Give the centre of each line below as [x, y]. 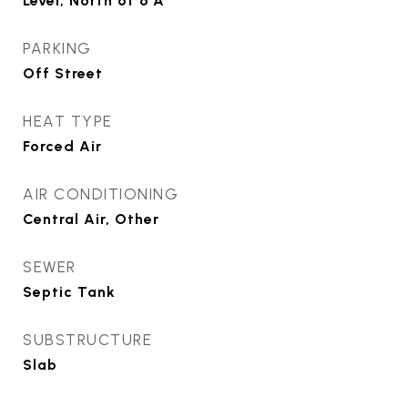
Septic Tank [69, 292]
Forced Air [62, 146]
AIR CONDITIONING [101, 194]
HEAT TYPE [68, 121]
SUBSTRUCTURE [87, 340]
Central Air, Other [91, 219]
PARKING [57, 48]
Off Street [63, 73]
